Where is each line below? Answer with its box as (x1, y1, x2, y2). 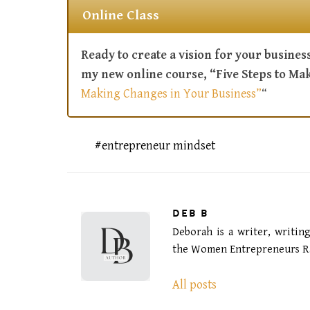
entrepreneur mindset (102, 138, 216, 154)
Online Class (82, 8, 159, 24)
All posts (172, 277, 217, 292)
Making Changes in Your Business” (81, 86, 262, 102)
